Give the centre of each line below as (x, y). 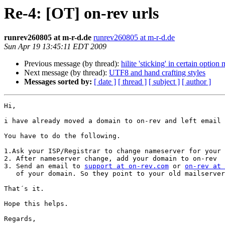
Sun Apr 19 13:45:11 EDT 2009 (55, 47)
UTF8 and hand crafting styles (157, 73)
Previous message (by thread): (73, 64)
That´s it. (24, 189)
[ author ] (196, 82)
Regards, (20, 219)
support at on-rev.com (127, 166)
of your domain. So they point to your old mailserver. (10, 174)
